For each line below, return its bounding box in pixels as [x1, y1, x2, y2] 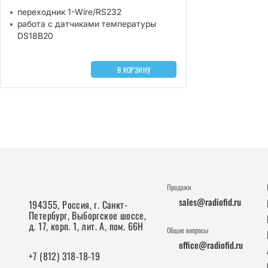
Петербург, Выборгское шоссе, [29, 208, 147, 223]
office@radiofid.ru [179, 238, 243, 251]
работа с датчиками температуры [17, 19, 156, 29]
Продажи [167, 182, 191, 192]
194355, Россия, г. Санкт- [29, 197, 127, 212]
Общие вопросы [167, 225, 208, 235]
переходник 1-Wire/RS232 [17, 7, 121, 17]
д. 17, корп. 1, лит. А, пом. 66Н [29, 219, 144, 233]
